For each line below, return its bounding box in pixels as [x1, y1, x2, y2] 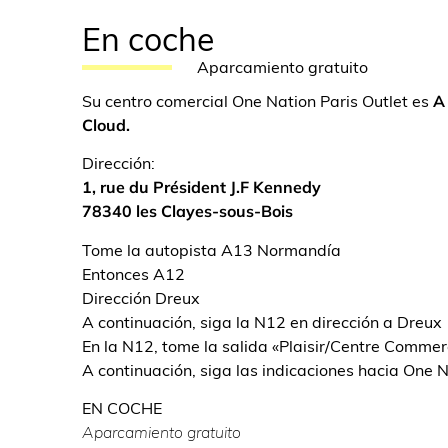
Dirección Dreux [82, 287, 200, 308]
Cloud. [82, 115, 134, 135]
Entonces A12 [82, 263, 185, 284]
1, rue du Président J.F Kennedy [82, 177, 321, 198]
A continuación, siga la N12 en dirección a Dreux [82, 311, 442, 332]
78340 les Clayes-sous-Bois [82, 201, 293, 222]
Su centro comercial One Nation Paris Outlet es [82, 91, 433, 111]
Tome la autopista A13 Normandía [82, 239, 341, 260]
